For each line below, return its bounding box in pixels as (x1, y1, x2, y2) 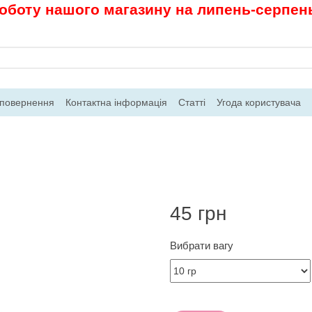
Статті (178, 96, 205, 108)
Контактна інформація (65, 96, 167, 108)
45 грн (170, 202, 226, 224)
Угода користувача (217, 96, 301, 108)
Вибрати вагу (170, 240, 233, 251)
